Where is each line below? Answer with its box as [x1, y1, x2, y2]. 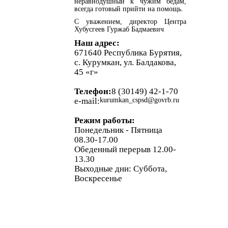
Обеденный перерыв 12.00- [74, 144, 176, 154]
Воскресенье [74, 173, 122, 183]
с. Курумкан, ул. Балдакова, [74, 57, 176, 67]
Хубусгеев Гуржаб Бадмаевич [74, 25, 164, 33]
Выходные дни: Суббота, [74, 163, 167, 174]
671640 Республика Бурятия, [74, 47, 182, 58]
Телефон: [74, 86, 111, 96]
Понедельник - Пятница [74, 125, 162, 135]
